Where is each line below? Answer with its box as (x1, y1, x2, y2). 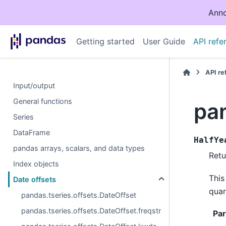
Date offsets (13, 175, 56, 184)
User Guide (142, 36, 185, 46)
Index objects (13, 159, 60, 168)
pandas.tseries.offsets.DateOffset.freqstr (21, 206, 161, 215)
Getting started (76, 36, 135, 46)
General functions (13, 97, 73, 105)
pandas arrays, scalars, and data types (13, 144, 145, 152)
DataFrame (13, 128, 50, 137)
